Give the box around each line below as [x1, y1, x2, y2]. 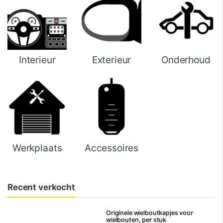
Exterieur [92, 54, 131, 66]
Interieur [18, 54, 56, 66]
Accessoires [84, 142, 139, 154]
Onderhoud [161, 54, 211, 66]
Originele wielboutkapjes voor [106, 209, 193, 217]
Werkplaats [12, 142, 62, 154]
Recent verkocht [7, 182, 75, 192]
